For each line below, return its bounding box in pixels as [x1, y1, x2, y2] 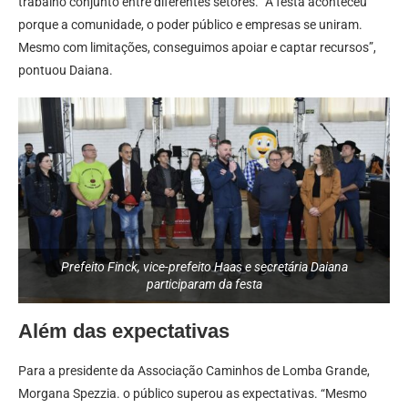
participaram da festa [146, 277, 262, 292]
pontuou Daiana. [18, 62, 113, 77]
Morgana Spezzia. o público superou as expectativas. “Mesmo [18, 386, 367, 402]
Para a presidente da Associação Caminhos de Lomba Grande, [18, 363, 370, 379]
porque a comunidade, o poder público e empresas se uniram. [18, 16, 362, 32]
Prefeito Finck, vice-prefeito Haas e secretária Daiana [60, 260, 348, 275]
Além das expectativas [18, 320, 229, 343]
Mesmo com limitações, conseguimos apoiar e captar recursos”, [18, 39, 376, 55]
